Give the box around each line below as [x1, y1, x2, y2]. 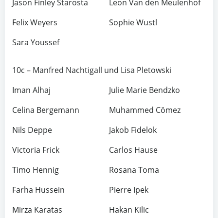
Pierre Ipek [109, 184, 148, 195]
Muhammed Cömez [109, 105, 181, 115]
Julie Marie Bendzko [109, 85, 180, 95]
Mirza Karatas [12, 204, 62, 215]
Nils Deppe [12, 125, 52, 135]
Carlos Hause [109, 145, 158, 155]
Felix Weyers [12, 17, 57, 28]
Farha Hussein [12, 184, 65, 195]
